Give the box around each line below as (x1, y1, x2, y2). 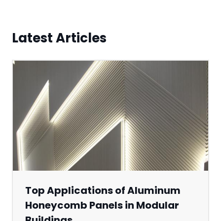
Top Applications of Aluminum (25, 183, 181, 197)
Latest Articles (12, 29, 107, 47)
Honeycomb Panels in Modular (25, 198, 179, 212)
